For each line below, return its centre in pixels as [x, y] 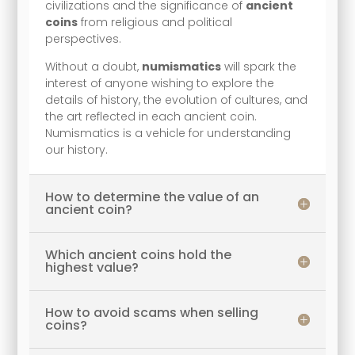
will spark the [259, 67]
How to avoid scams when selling [152, 313]
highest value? [92, 268]
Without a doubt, [94, 67]
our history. [77, 150]
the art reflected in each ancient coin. [151, 117]
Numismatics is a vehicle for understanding [168, 134]
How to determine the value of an [153, 197]
